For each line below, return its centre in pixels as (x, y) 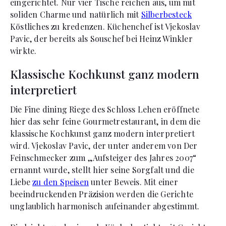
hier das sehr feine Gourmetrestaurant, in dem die (105, 121)
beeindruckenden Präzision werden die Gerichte (102, 194)
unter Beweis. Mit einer (133, 182)
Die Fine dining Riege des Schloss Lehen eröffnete (105, 109)
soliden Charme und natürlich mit (76, 14)
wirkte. (23, 50)
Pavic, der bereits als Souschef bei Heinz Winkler (101, 38)
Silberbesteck (166, 14)
